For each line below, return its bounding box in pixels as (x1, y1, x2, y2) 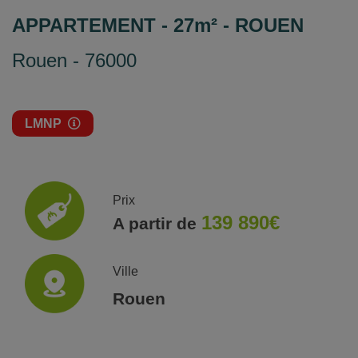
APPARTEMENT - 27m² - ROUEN (12, 14, 304, 36)
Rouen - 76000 (12, 49, 137, 71)
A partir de (113, 213, 202, 233)
